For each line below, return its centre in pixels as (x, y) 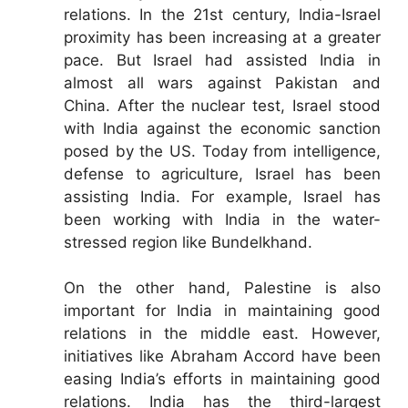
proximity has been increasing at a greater (222, 37)
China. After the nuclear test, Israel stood (222, 105)
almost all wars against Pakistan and (222, 82)
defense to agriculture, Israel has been (222, 173)
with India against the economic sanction (222, 128)
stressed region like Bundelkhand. (188, 242)
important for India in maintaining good (222, 311)
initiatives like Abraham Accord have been (222, 357)
